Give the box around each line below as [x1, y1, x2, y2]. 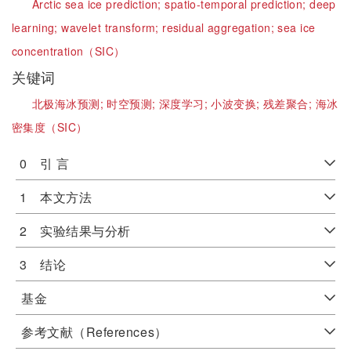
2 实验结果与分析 [20, 222, 131, 240]
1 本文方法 [20, 188, 92, 206]
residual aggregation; [162, 20, 278, 35]
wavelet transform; [61, 20, 163, 35]
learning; [12, 20, 62, 35]
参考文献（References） [21, 323, 168, 341]
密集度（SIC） [12, 119, 88, 135]
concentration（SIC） [12, 43, 125, 59]
